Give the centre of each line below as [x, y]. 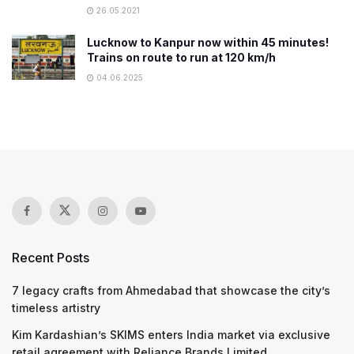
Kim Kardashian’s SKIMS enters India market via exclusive [171, 335]
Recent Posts [51, 258]
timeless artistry [56, 308]
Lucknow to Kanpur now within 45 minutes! [208, 42]
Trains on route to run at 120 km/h [181, 57]
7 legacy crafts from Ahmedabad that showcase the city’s [171, 290]
